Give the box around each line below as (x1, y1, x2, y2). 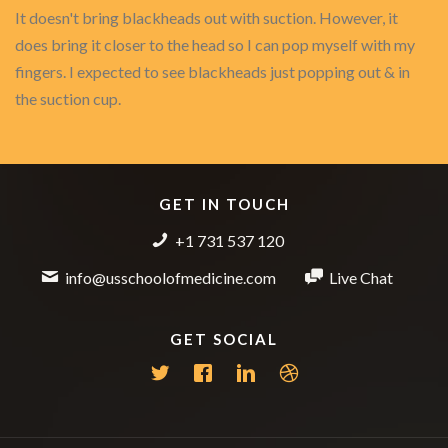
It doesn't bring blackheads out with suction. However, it (15, 8, 398, 27)
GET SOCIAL (170, 330, 278, 348)
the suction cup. (15, 89, 121, 108)
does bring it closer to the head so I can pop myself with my (15, 35, 415, 54)
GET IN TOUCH (158, 195, 290, 213)
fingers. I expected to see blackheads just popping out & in (15, 62, 410, 81)
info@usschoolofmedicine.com (65, 268, 276, 287)
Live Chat (329, 268, 393, 287)
